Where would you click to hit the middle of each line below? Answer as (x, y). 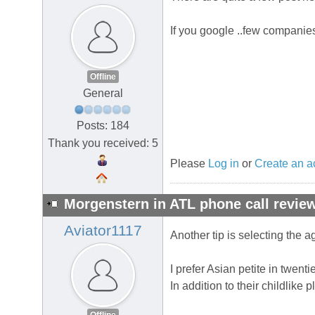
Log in (224, 164)
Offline (103, 77)
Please (189, 164)
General (103, 94)
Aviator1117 (103, 231)
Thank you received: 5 (103, 143)
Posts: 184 (103, 125)
